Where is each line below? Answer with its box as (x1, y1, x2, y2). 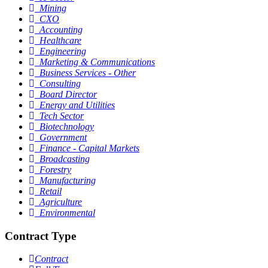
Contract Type (5, 229, 76, 242)
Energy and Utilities (39, 99, 115, 110)
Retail (39, 185, 62, 196)
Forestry (39, 164, 71, 175)
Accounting (39, 24, 83, 35)
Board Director (39, 89, 97, 99)
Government (39, 132, 87, 142)
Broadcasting (39, 153, 90, 164)
